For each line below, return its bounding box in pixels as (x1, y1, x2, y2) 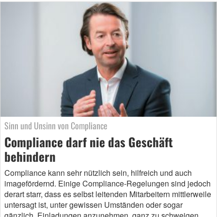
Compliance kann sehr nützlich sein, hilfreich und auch (4, 167, 192, 179)
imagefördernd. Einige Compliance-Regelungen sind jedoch (4, 178, 211, 189)
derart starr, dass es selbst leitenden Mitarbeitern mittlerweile (4, 188, 211, 200)
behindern (4, 147, 56, 166)
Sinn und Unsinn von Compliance (4, 119, 108, 132)
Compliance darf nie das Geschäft (4, 133, 173, 151)
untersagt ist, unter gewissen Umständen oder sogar (4, 199, 183, 211)
